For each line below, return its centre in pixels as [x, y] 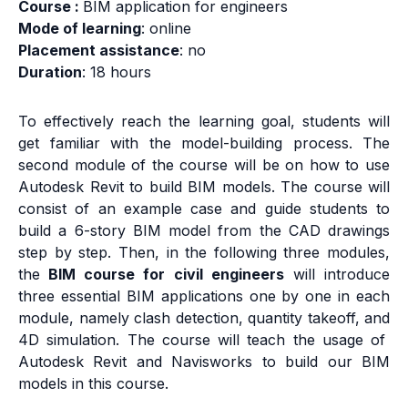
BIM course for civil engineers [162, 275]
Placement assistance [99, 51]
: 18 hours [117, 72]
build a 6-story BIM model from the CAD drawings [204, 231]
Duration [50, 72]
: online [166, 29]
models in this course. [93, 384]
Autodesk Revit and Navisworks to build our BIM [204, 362]
